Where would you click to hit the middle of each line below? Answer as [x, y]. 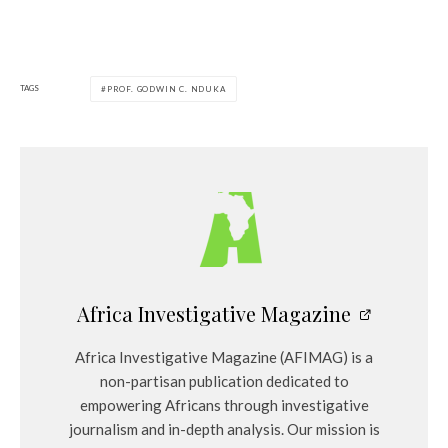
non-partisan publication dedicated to [224, 380]
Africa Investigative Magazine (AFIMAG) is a [224, 356]
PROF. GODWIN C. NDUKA [166, 88]
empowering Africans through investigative [224, 404]
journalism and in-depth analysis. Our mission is [224, 428]
